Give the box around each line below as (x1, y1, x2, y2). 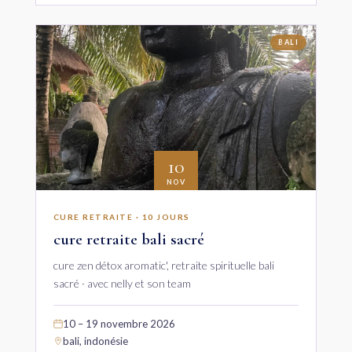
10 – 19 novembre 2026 (62, 317, 175, 330)
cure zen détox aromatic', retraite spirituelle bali (53, 258, 274, 272)
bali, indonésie (62, 334, 128, 347)
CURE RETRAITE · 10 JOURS (53, 211, 190, 222)
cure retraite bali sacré (53, 229, 204, 249)
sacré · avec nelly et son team (53, 276, 191, 290)
